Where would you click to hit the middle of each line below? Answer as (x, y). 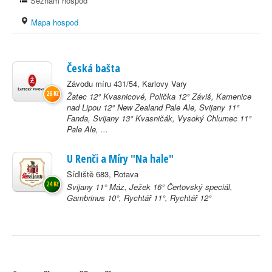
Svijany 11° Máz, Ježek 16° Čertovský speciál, (150, 187)
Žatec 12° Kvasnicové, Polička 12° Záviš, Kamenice (159, 96)
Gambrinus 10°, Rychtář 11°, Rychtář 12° (139, 198)
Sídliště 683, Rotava (103, 174)
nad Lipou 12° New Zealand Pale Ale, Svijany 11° (153, 107)
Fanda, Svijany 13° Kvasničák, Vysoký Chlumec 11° (159, 118)
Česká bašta (93, 68)
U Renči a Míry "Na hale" (120, 158)
